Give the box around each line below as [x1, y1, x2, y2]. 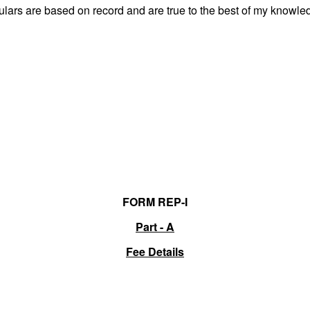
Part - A [136, 219, 174, 235]
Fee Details [126, 244, 184, 260]
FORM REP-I [122, 194, 188, 210]
